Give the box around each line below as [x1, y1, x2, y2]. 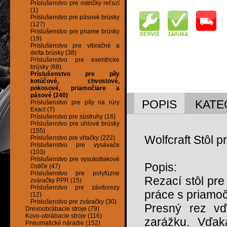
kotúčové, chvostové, [30, 78, 120, 85]
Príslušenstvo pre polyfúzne [30, 170, 120, 177]
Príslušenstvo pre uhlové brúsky [30, 120, 120, 128]
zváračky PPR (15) [30, 177, 82, 184]
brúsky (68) [30, 63, 61, 71]
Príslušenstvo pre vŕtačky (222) [30, 134, 115, 142]
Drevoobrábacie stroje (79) [25, 205, 99, 213]
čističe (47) [30, 163, 60, 170]
